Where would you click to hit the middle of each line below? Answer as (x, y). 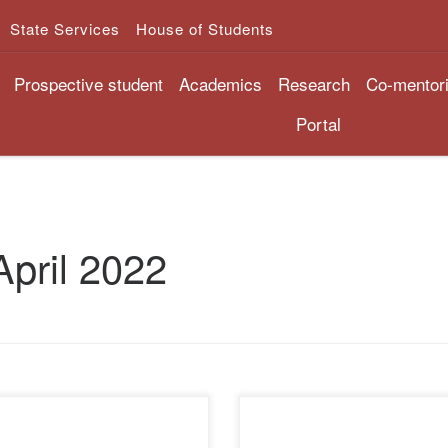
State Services (65, 28)
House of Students (205, 28)
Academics (220, 83)
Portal (319, 123)
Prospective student (88, 83)
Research (313, 83)
